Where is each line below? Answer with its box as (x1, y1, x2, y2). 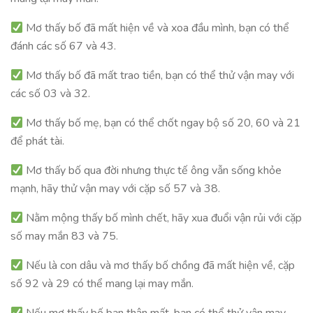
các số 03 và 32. (10, 86, 90, 101)
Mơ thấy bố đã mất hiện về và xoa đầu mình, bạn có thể (23, 20, 290, 36)
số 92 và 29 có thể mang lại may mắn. (10, 276, 194, 291)
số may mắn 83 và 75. (10, 228, 118, 244)
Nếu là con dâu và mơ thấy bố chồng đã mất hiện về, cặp (23, 258, 296, 273)
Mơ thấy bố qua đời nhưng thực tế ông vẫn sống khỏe (23, 163, 282, 178)
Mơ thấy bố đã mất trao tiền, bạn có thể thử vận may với (23, 68, 295, 83)
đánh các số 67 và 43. (10, 38, 116, 54)
